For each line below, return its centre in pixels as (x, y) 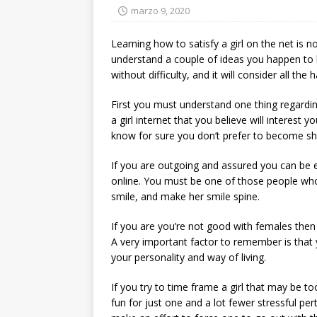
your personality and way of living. (189, 257)
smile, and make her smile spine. (185, 196)
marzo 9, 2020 (160, 11)
